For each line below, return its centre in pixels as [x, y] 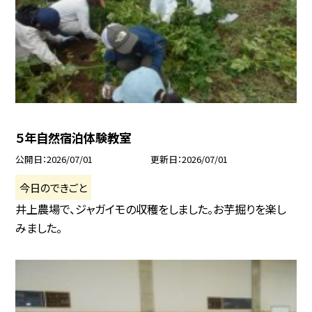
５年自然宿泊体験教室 [73, 138]
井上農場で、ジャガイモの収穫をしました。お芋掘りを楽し [151, 209]
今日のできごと [54, 187]
